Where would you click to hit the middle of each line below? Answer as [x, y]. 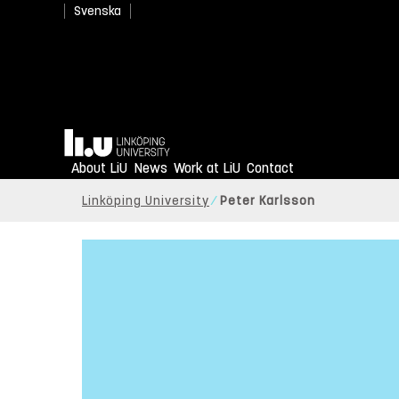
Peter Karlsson [268, 201]
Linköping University [146, 201]
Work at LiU [207, 168]
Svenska [98, 11]
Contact [270, 168]
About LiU [99, 168]
